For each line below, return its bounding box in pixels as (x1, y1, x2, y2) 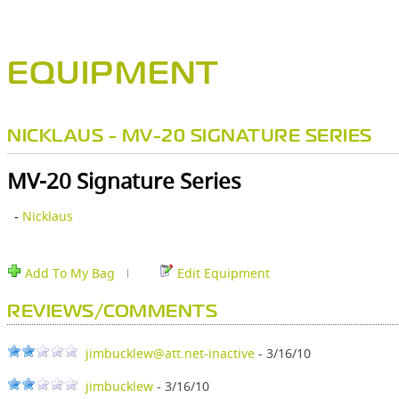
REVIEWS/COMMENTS (7, 305, 217, 321)
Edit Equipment (174, 265, 270, 282)
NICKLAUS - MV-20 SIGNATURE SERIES (7, 129, 372, 144)
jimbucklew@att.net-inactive (85, 345, 255, 362)
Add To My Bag (21, 265, 115, 282)
